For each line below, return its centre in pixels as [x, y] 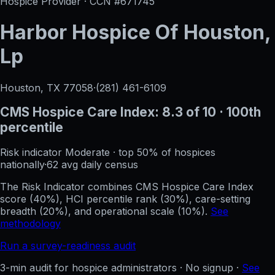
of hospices [187, 152]
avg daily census [98, 164]
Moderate [87, 152]
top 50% [138, 152]
